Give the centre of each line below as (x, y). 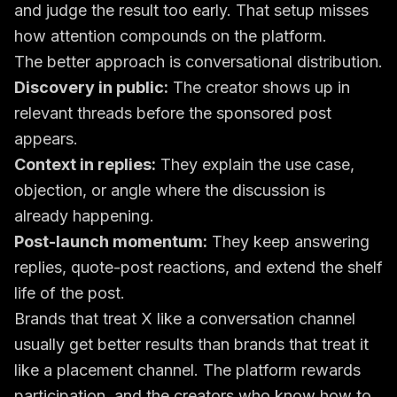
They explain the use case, (255, 164)
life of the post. (70, 293)
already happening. (84, 216)
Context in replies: (85, 164)
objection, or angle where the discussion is (170, 190)
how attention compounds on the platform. (171, 36)
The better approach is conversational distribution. (198, 62)
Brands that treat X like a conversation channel (185, 319)
